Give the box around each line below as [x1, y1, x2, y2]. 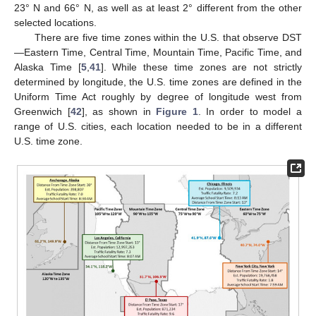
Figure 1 [156, 106, 198, 118]
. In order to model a [197, 106, 303, 118]
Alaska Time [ [14, 61, 81, 73]
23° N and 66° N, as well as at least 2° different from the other [14, 2, 302, 14]
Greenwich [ [14, 106, 71, 118]
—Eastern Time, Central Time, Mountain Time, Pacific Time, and [14, 47, 302, 59]
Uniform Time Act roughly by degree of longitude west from [14, 91, 302, 103]
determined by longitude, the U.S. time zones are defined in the [14, 76, 302, 88]
